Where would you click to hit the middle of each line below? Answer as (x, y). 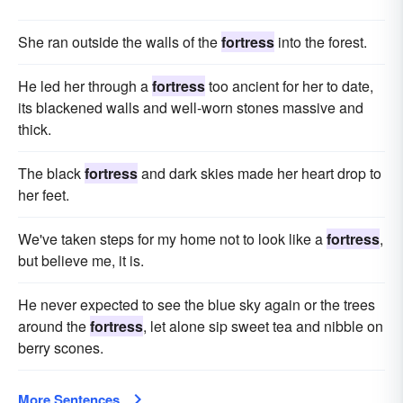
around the (54, 327)
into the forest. (321, 42)
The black (51, 174)
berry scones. (61, 348)
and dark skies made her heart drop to (260, 174)
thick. (35, 130)
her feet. (44, 195)
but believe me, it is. (81, 261)
